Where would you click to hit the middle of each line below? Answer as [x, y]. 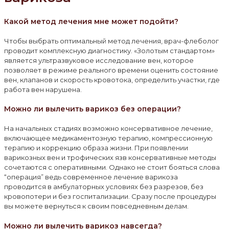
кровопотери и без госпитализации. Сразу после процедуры [110, 197]
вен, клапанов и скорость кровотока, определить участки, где [112, 79]
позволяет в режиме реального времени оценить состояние [111, 70]
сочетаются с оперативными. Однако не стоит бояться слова [112, 167]
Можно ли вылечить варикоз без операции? [93, 109]
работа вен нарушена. [43, 89]
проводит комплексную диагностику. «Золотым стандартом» [109, 50]
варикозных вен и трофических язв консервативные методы [110, 158]
